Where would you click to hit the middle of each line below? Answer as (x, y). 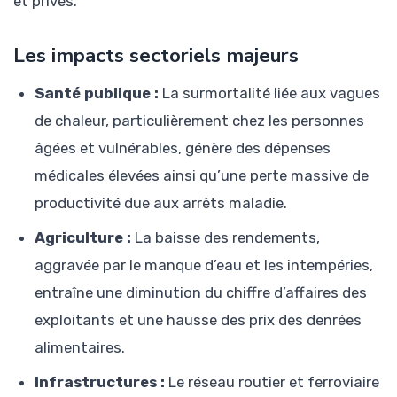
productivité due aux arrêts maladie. (161, 202)
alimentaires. (80, 347)
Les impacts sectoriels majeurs (156, 55)
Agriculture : (83, 237)
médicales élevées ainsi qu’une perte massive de (202, 175)
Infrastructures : (100, 381)
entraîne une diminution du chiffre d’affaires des (201, 292)
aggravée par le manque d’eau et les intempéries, (204, 265)
